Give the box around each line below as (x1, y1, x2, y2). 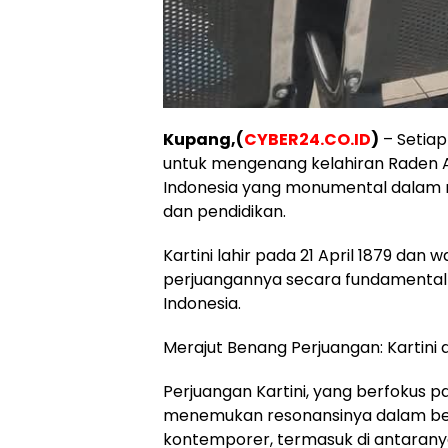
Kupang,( (163, 128, 244, 151)
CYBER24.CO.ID (244, 128, 371, 151)
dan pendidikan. (163, 200, 286, 223)
